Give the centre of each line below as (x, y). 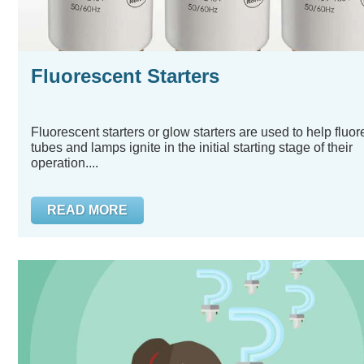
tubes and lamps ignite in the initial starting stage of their (192, 147)
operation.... (65, 163)
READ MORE (87, 210)
